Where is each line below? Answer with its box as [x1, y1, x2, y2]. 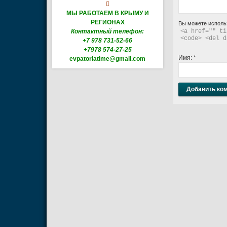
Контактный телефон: [71, 27, 144, 35]
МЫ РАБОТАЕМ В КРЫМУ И [66, 9, 149, 17]
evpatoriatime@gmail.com [69, 55, 145, 62]
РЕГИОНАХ [90, 18, 125, 26]
